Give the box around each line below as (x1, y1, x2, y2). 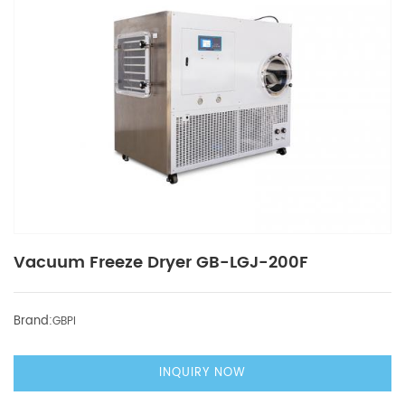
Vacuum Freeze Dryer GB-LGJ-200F (14, 249, 308, 276)
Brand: (14, 311, 52, 331)
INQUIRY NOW (159, 363, 246, 382)
